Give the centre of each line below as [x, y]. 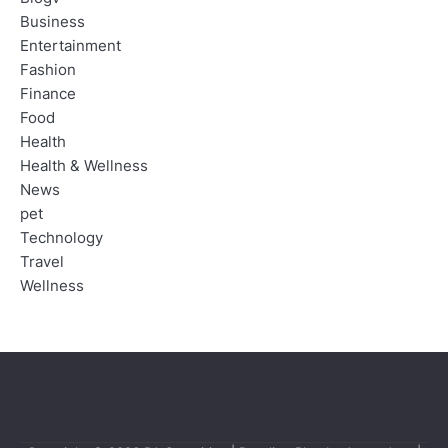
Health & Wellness [84, 165]
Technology [61, 237]
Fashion [48, 69]
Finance [48, 93]
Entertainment [70, 45]
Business [52, 21]
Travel [42, 261]
